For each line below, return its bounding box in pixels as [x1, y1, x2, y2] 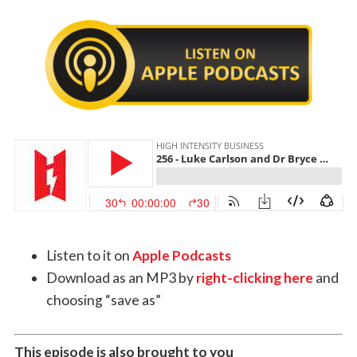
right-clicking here [195, 269, 313, 287]
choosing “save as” [45, 292, 161, 309]
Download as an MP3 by [45, 269, 196, 287]
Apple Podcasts [131, 247, 231, 265]
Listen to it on [45, 247, 132, 265]
